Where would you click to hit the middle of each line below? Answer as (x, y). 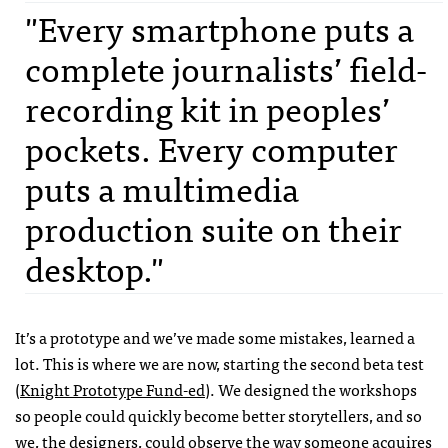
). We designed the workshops (311, 389)
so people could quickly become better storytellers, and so (218, 415)
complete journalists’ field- (226, 68)
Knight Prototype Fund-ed (112, 389)
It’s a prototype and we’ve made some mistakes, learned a (215, 337)
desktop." (94, 268)
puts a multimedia (162, 188)
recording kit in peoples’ (207, 108)
